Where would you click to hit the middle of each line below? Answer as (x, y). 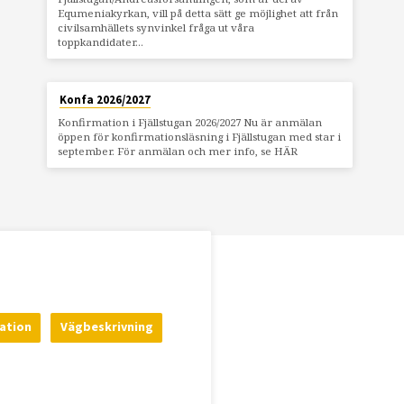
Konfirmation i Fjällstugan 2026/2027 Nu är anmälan (189, 122)
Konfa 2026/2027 (105, 99)
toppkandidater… (100, 42)
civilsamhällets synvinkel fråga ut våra (156, 28)
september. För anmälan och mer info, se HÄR (177, 151)
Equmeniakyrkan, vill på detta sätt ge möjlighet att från (197, 14)
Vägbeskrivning (106, 326)
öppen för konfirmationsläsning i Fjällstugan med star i (199, 136)
